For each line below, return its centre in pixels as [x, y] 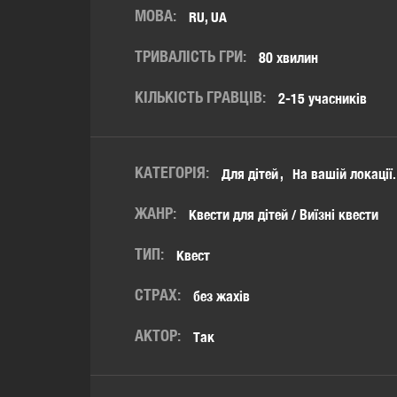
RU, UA [208, 17]
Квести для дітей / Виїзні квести [284, 215]
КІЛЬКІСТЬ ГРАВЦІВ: [200, 97]
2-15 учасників [323, 99]
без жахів [222, 296]
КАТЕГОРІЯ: [172, 172]
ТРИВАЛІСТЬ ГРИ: [191, 56]
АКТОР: [158, 335]
